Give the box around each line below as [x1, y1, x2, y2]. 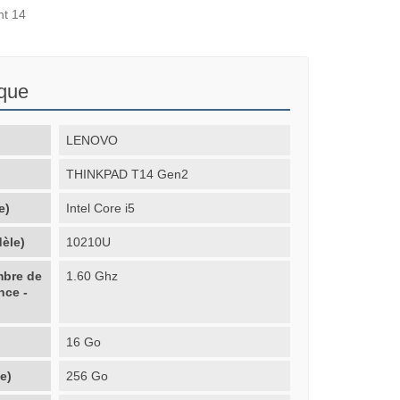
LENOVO [66, 132, 119, 147]
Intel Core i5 [66, 200, 136, 215]
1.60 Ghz [66, 268, 119, 283]
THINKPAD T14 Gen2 [66, 166, 189, 181]
